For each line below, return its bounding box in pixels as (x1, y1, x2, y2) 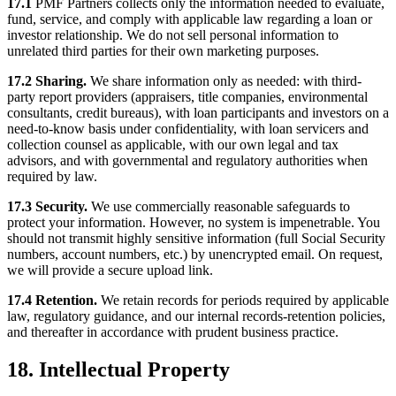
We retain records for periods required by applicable (97, 292, 389, 308)
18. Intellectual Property (7, 357, 230, 381)
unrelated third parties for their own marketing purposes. (7, 42, 319, 58)
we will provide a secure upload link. (7, 262, 213, 278)
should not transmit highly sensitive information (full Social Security (7, 230, 385, 246)
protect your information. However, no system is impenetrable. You (7, 214, 380, 230)
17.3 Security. (7, 198, 88, 214)
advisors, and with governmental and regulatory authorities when (7, 152, 368, 168)
